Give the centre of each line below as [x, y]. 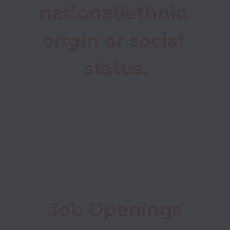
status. [116, 68]
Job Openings [116, 209]
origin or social [113, 40]
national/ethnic [113, 13]
